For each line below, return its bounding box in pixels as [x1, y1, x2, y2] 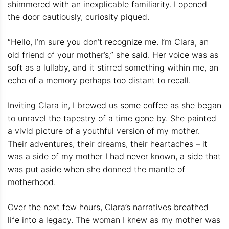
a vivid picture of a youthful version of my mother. [8, 125, 200, 136]
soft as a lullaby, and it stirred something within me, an [8, 62, 218, 73]
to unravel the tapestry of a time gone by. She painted [8, 112, 216, 123]
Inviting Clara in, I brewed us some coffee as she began [8, 100, 221, 110]
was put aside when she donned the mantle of [8, 164, 185, 174]
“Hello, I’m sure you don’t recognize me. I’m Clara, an [8, 36, 209, 47]
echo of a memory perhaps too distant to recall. [8, 75, 191, 85]
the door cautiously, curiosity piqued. [8, 11, 149, 22]
